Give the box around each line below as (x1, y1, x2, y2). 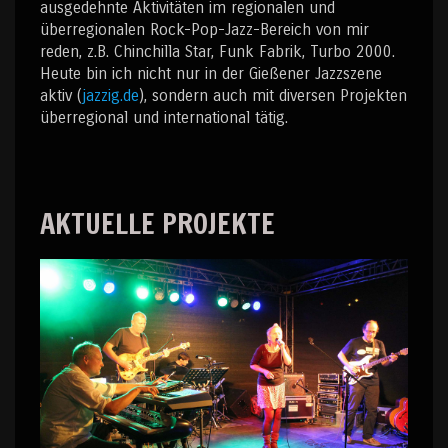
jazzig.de (82, 85, 139, 105)
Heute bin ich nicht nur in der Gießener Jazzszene (40, 63, 382, 83)
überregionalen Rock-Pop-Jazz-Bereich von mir (40, 19, 369, 39)
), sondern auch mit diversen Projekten (139, 85, 407, 105)
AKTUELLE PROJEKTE (40, 203, 275, 243)
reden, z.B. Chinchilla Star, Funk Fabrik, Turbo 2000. (40, 41, 395, 61)
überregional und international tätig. (40, 107, 288, 127)
